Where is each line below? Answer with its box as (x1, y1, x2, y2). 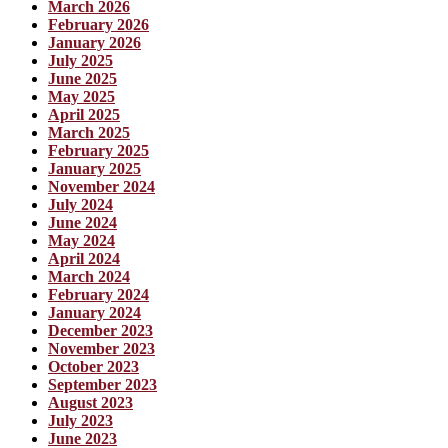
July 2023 (48, 412, 113, 430)
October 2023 (48, 358, 139, 376)
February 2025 (48, 142, 149, 160)
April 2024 (48, 250, 120, 268)
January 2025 (48, 160, 141, 178)
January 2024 (48, 304, 141, 322)
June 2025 (48, 70, 117, 88)
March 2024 (48, 268, 130, 286)
